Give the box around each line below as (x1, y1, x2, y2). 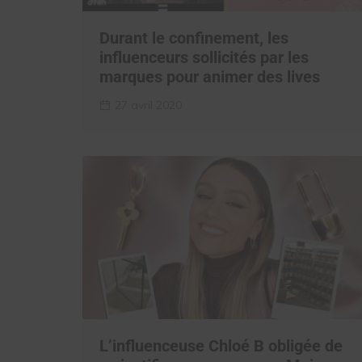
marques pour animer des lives (99, 66, 320, 86)
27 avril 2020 (115, 97, 182, 112)
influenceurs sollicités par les (99, 47, 309, 67)
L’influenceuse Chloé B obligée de (99, 336, 343, 356)
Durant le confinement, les (99, 27, 288, 48)
